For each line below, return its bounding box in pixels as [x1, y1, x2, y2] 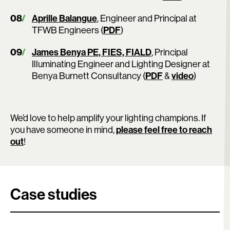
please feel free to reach [116, 123, 212, 136]
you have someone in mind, [10, 123, 116, 136]
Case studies [10, 184, 97, 204]
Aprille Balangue [32, 12, 97, 24]
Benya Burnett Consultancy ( [32, 69, 145, 82]
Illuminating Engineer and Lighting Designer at [32, 57, 210, 70]
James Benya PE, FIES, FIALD [32, 46, 151, 58]
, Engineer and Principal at [97, 12, 197, 24]
